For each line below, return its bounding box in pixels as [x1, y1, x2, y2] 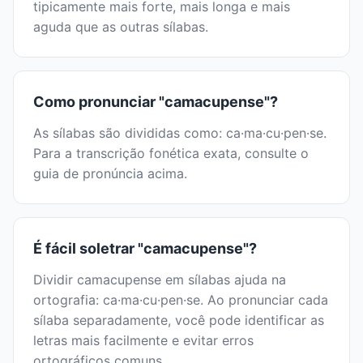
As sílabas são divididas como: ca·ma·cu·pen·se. [33, 125, 327, 142]
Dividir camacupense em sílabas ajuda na [33, 271, 286, 288]
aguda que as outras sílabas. [33, 19, 208, 36]
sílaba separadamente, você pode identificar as [33, 312, 324, 329]
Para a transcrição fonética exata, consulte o [33, 145, 309, 162]
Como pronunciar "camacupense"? [33, 93, 278, 111]
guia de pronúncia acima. [33, 165, 187, 182]
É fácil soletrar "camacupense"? [33, 240, 257, 258]
